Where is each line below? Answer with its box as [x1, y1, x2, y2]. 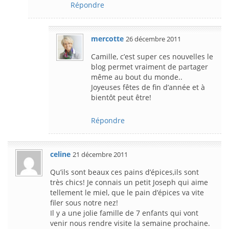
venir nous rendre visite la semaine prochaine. [50, 218, 210, 228]
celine [50, 149, 71, 159]
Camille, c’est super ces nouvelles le [91, 51, 213, 61]
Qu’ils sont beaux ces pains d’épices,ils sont [50, 167, 199, 177]
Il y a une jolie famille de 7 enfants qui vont [50, 208, 198, 218]
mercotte [91, 33, 124, 43]
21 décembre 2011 [73, 149, 128, 159]
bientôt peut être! [91, 92, 151, 102]
